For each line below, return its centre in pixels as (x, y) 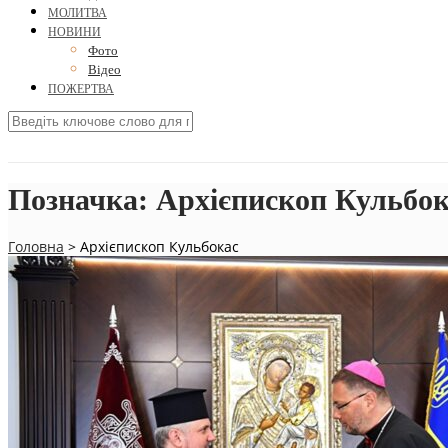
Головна (36, 247)
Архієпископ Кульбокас (159, 247)
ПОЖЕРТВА (81, 89)
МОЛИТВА (77, 13)
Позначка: (82, 200)
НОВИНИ (74, 32)
